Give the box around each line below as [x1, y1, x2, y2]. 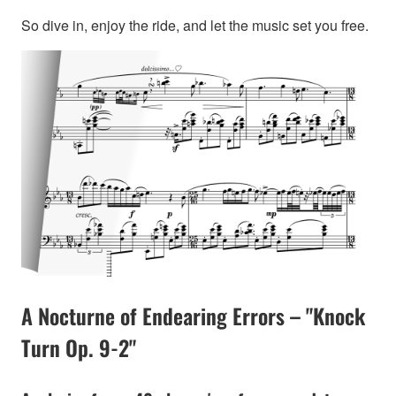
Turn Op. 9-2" [21, 331, 136, 363]
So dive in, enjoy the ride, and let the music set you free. [21, 14, 369, 35]
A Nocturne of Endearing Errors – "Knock [21, 299, 365, 331]
